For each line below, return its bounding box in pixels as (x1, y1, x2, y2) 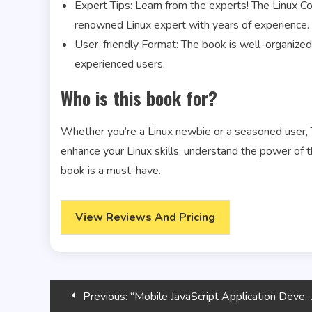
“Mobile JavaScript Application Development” (130, 289, 305, 305)
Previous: (83, 289, 127, 305)
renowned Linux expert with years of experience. (75, 17, 309, 33)
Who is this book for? (61, 84, 217, 112)
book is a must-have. (61, 163, 161, 179)
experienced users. (75, 56, 165, 72)
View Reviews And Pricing (75, 210, 215, 226)
